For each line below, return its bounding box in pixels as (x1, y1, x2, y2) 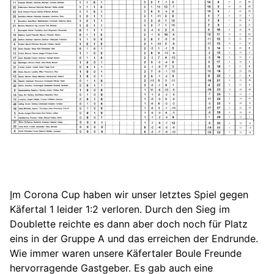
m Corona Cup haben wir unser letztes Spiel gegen (12, 188, 248, 201)
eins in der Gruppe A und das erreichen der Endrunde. (10, 232, 258, 245)
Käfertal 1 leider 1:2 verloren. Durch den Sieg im (10, 202, 230, 215)
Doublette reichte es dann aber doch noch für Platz (10, 217, 248, 230)
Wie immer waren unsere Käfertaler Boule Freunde (10, 246, 242, 259)
